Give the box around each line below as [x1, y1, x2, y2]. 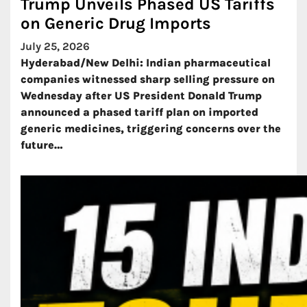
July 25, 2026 [21, 40, 90, 53]
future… [21, 138, 63, 151]
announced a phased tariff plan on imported [21, 106, 258, 119]
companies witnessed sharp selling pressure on [21, 73, 275, 86]
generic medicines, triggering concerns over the [21, 122, 281, 135]
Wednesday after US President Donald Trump [21, 89, 262, 102]
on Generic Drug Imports [21, 14, 211, 33]
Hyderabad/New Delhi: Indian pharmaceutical [21, 56, 271, 69]
